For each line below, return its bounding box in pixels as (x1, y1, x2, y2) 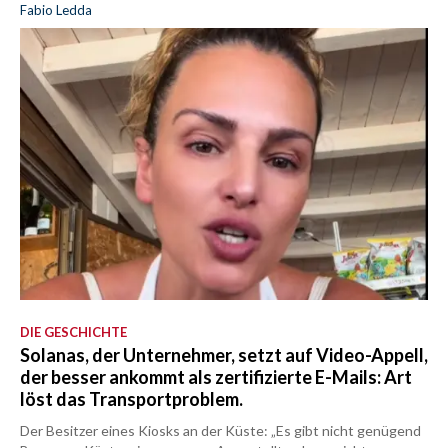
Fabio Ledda (20, 2, 92, 19)
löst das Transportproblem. (20, 387, 243, 410)
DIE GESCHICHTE (20, 323, 127, 340)
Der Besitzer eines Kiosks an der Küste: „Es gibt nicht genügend (20, 421, 421, 439)
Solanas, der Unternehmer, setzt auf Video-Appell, (20, 343, 428, 366)
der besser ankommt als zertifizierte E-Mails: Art (20, 365, 412, 388)
